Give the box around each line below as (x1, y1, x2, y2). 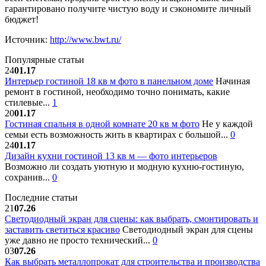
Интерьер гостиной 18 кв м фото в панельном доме (5, 76, 213, 87)
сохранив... (5, 172, 52, 183)
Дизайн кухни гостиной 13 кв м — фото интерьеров (5, 151, 217, 161)
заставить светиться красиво (5, 224, 120, 235)
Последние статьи (5, 192, 78, 203)
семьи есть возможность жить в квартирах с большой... (5, 129, 230, 140)
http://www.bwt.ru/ (50, 34, 121, 45)
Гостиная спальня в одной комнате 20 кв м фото (5, 119, 199, 129)
